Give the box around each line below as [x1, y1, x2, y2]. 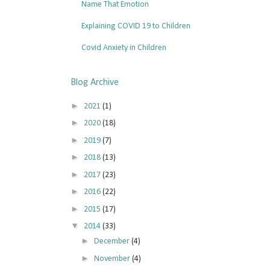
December [93, 237, 131, 246]
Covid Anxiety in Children [81, 43, 166, 52]
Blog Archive [71, 78, 119, 88]
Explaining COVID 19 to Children [81, 21, 190, 31]
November [93, 254, 132, 263]
